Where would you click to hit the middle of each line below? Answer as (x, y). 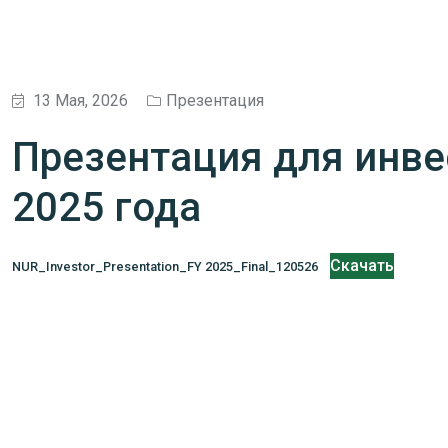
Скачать (362, 265)
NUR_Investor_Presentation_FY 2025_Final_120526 (165, 266)
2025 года (106, 207)
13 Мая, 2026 (80, 100)
